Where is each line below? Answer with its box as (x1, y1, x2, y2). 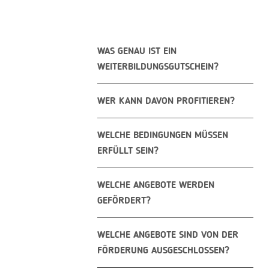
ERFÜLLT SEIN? (97, 147, 159, 156)
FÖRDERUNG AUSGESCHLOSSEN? (97, 246, 229, 256)
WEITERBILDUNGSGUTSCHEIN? (97, 62, 219, 72)
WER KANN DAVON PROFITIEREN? (97, 97, 235, 106)
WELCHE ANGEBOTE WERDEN (97, 181, 214, 190)
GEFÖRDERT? (97, 196, 151, 206)
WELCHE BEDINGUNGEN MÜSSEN (97, 131, 228, 141)
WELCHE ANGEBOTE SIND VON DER (97, 231, 238, 240)
